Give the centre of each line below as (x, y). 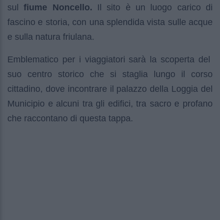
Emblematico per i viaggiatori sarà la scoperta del (110, 60)
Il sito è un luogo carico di (152, 8)
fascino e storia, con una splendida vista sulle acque (110, 22)
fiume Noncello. (58, 8)
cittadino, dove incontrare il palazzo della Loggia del (110, 89)
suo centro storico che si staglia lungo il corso (110, 74)
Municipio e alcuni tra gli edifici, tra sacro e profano (110, 104)
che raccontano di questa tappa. (70, 119)
